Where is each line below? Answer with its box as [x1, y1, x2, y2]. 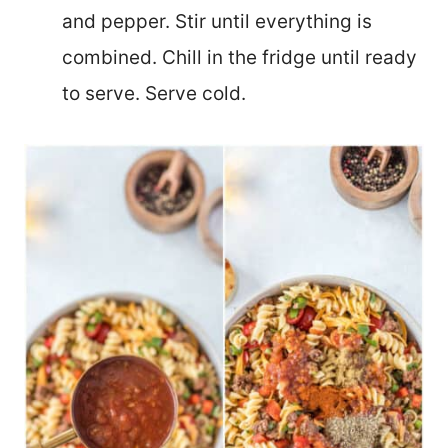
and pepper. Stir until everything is [62, 9, 372, 33]
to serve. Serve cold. [62, 81, 251, 105]
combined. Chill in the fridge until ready [62, 45, 417, 69]
